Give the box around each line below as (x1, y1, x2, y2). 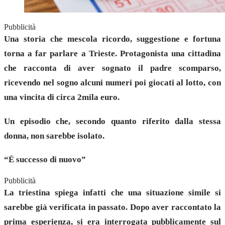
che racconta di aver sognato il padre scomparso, (4, 63, 221, 73)
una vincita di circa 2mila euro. (4, 92, 120, 102)
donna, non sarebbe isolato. (4, 131, 104, 141)
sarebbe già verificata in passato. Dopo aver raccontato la (4, 202, 221, 212)
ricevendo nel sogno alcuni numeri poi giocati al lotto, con (4, 77, 221, 87)
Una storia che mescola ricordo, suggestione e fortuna (4, 34, 221, 44)
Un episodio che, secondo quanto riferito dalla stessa (4, 116, 221, 126)
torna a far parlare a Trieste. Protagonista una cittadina (4, 48, 221, 58)
